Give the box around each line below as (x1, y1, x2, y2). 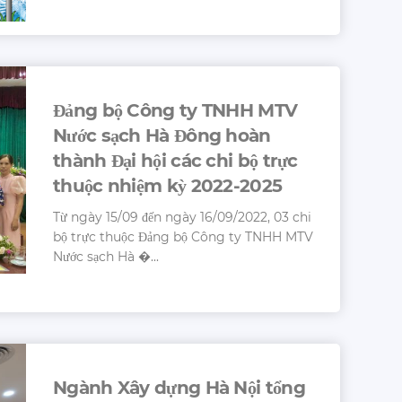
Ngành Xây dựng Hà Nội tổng (53, 376, 305, 398)
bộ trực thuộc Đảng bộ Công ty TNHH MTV (53, 228, 313, 245)
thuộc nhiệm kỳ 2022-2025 (53, 174, 283, 197)
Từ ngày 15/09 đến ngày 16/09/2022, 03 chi (53, 208, 311, 225)
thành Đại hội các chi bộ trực (53, 149, 298, 171)
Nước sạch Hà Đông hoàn (53, 124, 271, 146)
